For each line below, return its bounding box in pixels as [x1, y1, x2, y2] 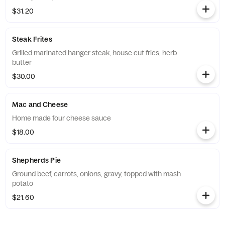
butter [12, 58, 32, 67]
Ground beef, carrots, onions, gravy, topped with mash [12, 169, 181, 178]
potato [12, 179, 33, 188]
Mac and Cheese [12, 100, 68, 109]
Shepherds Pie [12, 156, 61, 165]
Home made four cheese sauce [12, 114, 111, 123]
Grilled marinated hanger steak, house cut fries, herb [12, 48, 177, 57]
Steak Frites [12, 35, 52, 44]
